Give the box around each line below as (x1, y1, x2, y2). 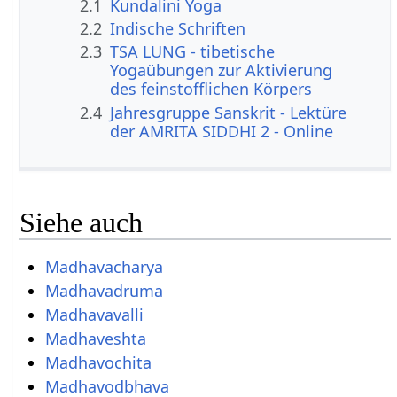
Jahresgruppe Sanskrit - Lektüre (110, 101, 347, 123)
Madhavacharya (44, 255, 163, 277)
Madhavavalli (44, 303, 144, 325)
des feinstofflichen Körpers (110, 78, 313, 100)
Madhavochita (44, 351, 152, 373)
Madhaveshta (44, 327, 146, 349)
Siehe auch (19, 206, 144, 239)
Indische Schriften (110, 17, 246, 39)
